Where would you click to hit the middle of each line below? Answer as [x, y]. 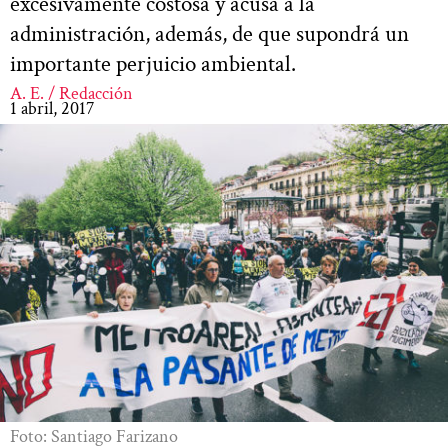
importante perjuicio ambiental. [153, 63]
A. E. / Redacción [71, 93]
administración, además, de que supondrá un [209, 33]
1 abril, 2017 [52, 108]
